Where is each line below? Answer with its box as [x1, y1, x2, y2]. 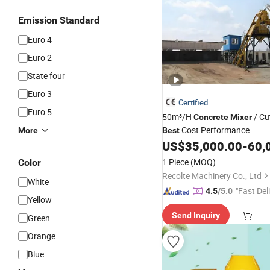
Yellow [28, 194, 52, 206]
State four [28, 70, 65, 81]
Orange [28, 230, 55, 242]
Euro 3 [28, 88, 52, 99]
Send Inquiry [172, 210, 220, 220]
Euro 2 [28, 52, 52, 63]
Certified [178, 97, 208, 108]
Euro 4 [28, 34, 52, 45]
